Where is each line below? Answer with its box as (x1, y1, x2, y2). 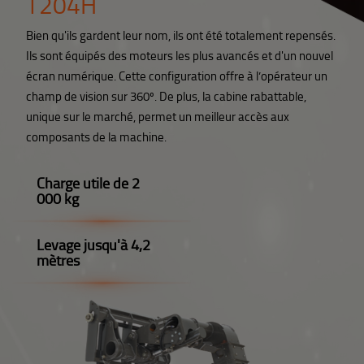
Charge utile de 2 (37, 172, 140, 193)
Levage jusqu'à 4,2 (37, 234, 150, 254)
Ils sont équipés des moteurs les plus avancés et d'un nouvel (25, 46, 333, 64)
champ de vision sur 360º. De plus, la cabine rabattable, (25, 87, 306, 105)
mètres (37, 249, 80, 270)
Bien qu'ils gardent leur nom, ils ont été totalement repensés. (25, 26, 336, 44)
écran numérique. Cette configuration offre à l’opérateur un (25, 67, 327, 84)
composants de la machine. (25, 128, 167, 145)
